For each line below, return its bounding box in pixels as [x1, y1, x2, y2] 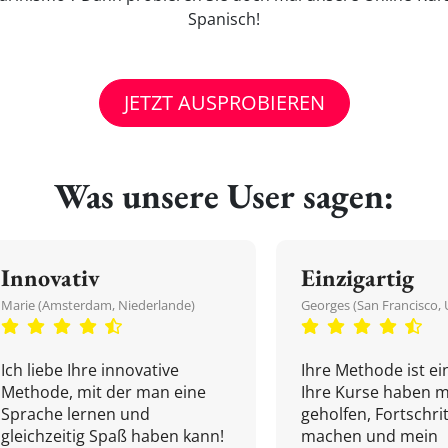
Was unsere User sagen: [54, 173, 394, 218]
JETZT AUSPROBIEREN [123, 89, 325, 116]
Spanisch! [188, 8, 260, 30]
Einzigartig [301, 262, 414, 293]
